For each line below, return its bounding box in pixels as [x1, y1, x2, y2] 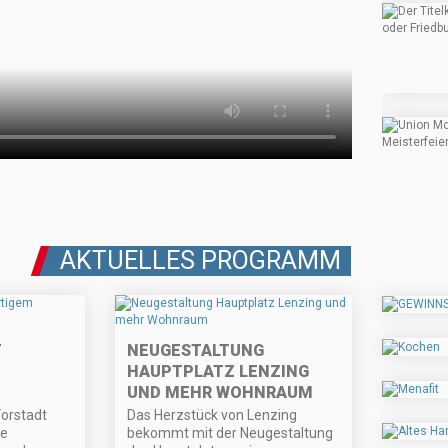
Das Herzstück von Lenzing [127, 407, 298, 424]
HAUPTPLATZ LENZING [127, 362, 310, 382]
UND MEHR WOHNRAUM [127, 383, 314, 403]
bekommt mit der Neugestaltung [127, 425, 334, 442]
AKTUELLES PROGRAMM [60, 246, 341, 276]
